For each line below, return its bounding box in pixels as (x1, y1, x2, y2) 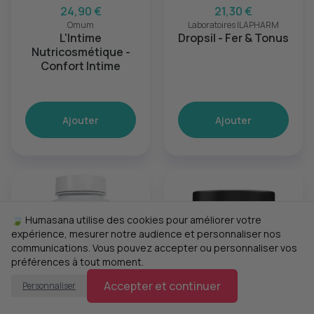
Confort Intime (41, 58, 121, 74)
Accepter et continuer (104, 278, 221, 294)
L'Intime (60, 30, 102, 46)
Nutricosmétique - (31, 44, 130, 60)
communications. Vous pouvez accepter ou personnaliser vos (11, 241, 297, 254)
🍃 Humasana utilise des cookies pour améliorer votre (11, 213, 261, 226)
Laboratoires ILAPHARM (188, 19, 279, 31)
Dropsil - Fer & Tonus (178, 30, 289, 46)
